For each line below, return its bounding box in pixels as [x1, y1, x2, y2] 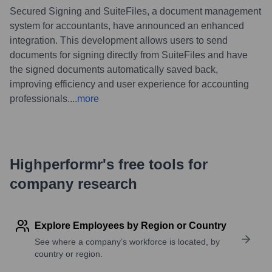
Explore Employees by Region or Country [35, 220, 226, 231]
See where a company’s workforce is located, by [35, 236, 220, 246]
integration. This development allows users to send [10, 35, 228, 46]
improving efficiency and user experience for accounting [10, 78, 249, 89]
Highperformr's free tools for [10, 155, 208, 172]
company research [10, 175, 137, 192]
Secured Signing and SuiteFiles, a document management [10, 5, 261, 16]
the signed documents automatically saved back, [10, 64, 218, 75]
